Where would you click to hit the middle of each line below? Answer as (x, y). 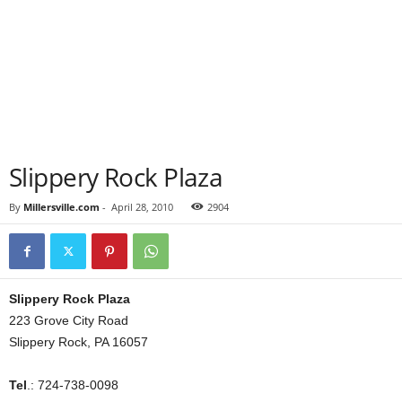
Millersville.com (61, 207)
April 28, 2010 (142, 207)
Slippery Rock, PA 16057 (79, 342)
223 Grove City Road (69, 320)
